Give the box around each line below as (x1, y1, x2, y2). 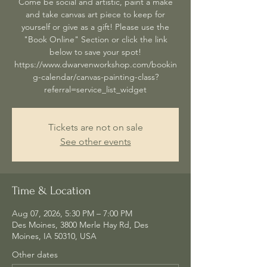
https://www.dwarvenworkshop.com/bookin (14, 59, 177, 70)
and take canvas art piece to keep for (26, 9, 165, 20)
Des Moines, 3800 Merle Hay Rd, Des (12, 219, 148, 231)
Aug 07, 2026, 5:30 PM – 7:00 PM (12, 208, 132, 219)
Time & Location (12, 184, 91, 198)
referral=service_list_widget (44, 84, 147, 95)
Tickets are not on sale (48, 122, 143, 133)
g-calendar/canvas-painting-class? (32, 72, 159, 83)
